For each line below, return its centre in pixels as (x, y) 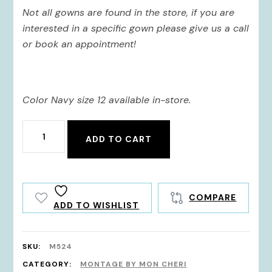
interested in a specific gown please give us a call (136, 28)
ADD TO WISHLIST (97, 205)
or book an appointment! (80, 44)
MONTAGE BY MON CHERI (134, 264)
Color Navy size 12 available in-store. (108, 100)
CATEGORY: (49, 264)
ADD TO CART (119, 139)
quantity (45, 149)
